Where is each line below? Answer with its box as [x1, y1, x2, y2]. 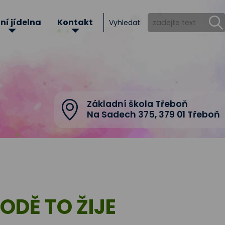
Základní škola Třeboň [86, 98, 188, 110]
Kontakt [57, 17, 93, 28]
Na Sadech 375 [86, 108, 155, 121]
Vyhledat [109, 18, 140, 28]
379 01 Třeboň [156, 108, 220, 121]
